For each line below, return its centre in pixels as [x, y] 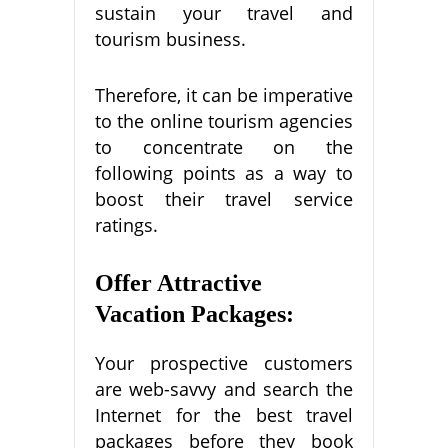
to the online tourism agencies [224, 120]
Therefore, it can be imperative [224, 94]
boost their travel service [224, 198]
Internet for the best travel [224, 414]
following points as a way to [224, 172]
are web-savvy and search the [224, 388]
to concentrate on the [224, 146]
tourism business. [170, 38]
